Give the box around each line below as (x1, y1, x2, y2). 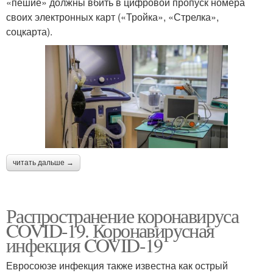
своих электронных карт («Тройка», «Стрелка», (6, 10, 219, 24)
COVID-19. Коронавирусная (6, 216, 214, 243)
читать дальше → (13, 158, 74, 167)
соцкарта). (6, 24, 52, 39)
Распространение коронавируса (6, 202, 239, 229)
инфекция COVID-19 (6, 231, 163, 258)
